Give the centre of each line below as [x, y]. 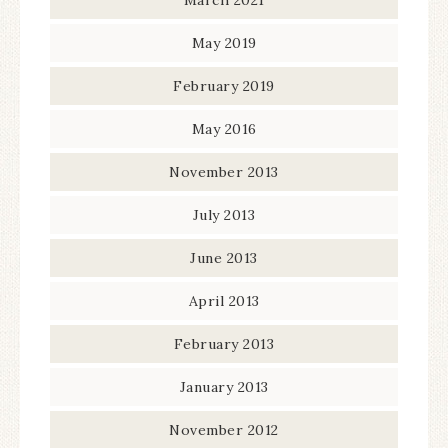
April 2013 [224, 300]
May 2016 [224, 128]
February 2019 [224, 85]
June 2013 [224, 257]
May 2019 [224, 42]
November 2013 [224, 171]
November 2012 [224, 429]
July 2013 [224, 214]
